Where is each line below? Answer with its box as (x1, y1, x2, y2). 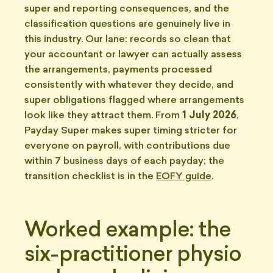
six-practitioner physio (24, 245, 242, 266)
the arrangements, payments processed (24, 65, 212, 75)
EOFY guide (156, 172, 211, 182)
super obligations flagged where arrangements (24, 96, 244, 105)
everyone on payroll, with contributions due (24, 141, 230, 151)
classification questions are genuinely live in (24, 19, 230, 29)
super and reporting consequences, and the (24, 4, 229, 14)
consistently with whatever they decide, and (24, 80, 233, 90)
